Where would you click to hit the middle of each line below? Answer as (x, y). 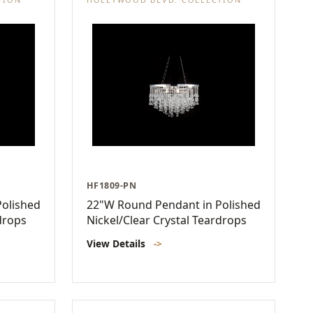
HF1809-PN (112, 186)
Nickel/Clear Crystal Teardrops (167, 220)
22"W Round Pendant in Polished (174, 205)
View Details (117, 244)
